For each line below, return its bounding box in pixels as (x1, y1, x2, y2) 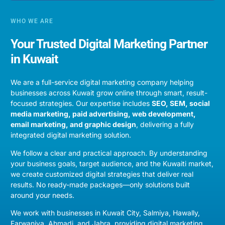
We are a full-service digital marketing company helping (11, 78, 194, 87)
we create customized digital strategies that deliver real (11, 169, 193, 178)
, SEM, (166, 99, 189, 108)
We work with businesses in (11, 208, 102, 217)
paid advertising (72, 109, 128, 119)
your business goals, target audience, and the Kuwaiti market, (11, 159, 213, 168)
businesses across (11, 88, 72, 97)
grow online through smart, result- (94, 88, 207, 97)
